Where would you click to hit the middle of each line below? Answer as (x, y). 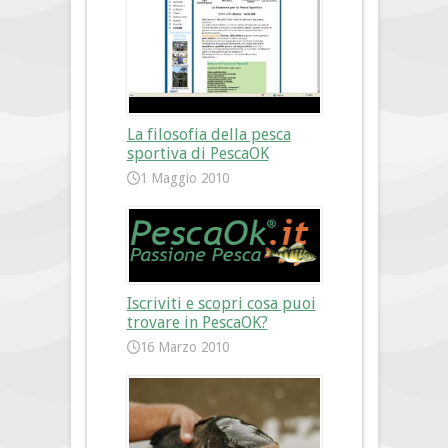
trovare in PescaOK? (197, 323)
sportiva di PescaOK (197, 154)
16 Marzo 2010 (185, 347)
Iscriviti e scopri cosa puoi (221, 304)
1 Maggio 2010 (185, 178)
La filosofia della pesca (208, 135)
